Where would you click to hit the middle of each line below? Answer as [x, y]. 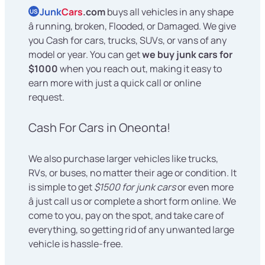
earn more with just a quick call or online [115, 83]
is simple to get [61, 187]
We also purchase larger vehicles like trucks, [123, 159]
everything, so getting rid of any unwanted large [131, 230]
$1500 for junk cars [135, 187]
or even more [205, 187]
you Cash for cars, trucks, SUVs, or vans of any [127, 41]
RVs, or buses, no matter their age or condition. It [132, 173]
